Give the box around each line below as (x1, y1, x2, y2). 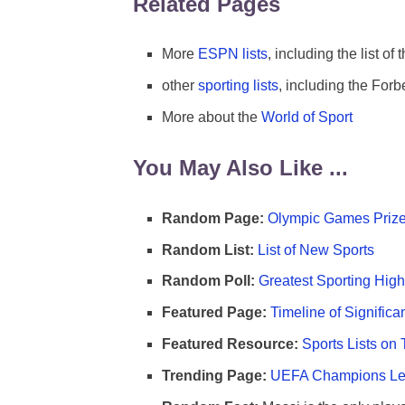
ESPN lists (198, 46, 268, 62)
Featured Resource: (162, 336, 298, 353)
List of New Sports (258, 241, 374, 258)
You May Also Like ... (133, 155, 348, 180)
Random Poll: (162, 273, 255, 289)
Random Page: (162, 210, 264, 226)
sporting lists (198, 78, 278, 94)
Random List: (162, 241, 254, 258)
